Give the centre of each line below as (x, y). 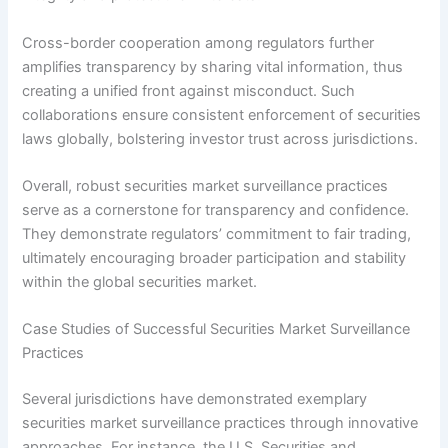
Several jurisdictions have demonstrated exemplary (195, 399)
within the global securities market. (140, 282)
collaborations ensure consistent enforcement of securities (222, 114)
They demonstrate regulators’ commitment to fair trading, (217, 234)
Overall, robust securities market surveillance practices (205, 186)
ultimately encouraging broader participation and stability (214, 258)
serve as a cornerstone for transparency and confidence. (216, 210)
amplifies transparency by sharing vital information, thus (213, 66)
